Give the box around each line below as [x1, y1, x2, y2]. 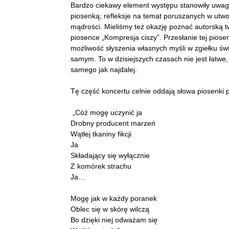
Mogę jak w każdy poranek [71, 194, 157, 202]
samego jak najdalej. [71, 65, 137, 74]
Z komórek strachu [71, 162, 131, 170]
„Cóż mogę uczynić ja [71, 108, 142, 117]
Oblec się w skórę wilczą [71, 205, 149, 213]
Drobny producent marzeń [71, 119, 155, 127]
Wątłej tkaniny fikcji [71, 130, 131, 138]
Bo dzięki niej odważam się [71, 216, 157, 224]
